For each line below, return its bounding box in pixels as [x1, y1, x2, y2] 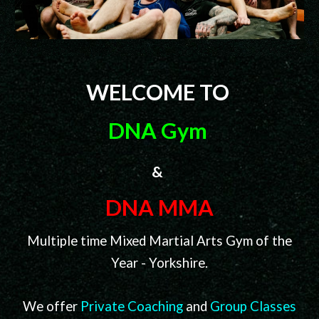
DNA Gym [108, 117, 207, 144]
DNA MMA [105, 194, 214, 221]
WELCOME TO [85, 79, 234, 105]
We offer [23, 298, 80, 314]
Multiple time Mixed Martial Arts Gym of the [27, 233, 292, 249]
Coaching [127, 298, 183, 314]
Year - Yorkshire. [111, 255, 208, 271]
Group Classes [210, 298, 296, 314]
